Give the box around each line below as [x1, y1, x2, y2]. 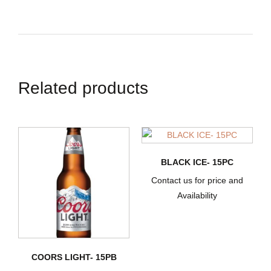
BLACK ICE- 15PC [161, 157, 233, 168]
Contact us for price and [151, 175, 243, 186]
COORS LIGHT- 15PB [31, 252, 117, 263]
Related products [18, 79, 148, 98]
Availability [177, 191, 217, 201]
